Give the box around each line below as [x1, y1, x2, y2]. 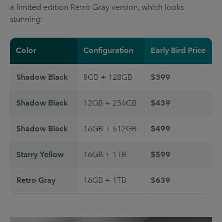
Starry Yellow [16, 149, 64, 159]
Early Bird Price [151, 45, 206, 55]
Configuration [83, 45, 133, 55]
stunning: [10, 14, 43, 24]
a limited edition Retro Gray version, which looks [10, 2, 184, 12]
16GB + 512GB [83, 123, 137, 133]
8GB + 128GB [83, 72, 132, 82]
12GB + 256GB [83, 98, 137, 108]
